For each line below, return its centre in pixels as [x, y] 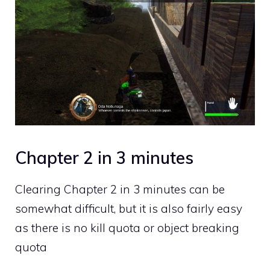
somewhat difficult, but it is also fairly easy [129, 209]
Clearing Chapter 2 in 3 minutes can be [120, 190]
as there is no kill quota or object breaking [127, 228]
